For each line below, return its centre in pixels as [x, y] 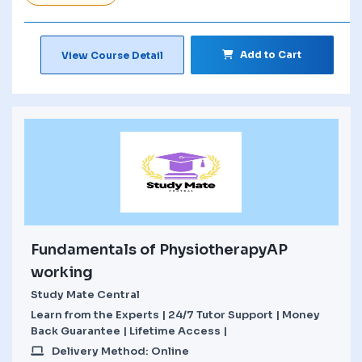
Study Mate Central [85, 294]
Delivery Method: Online [120, 351]
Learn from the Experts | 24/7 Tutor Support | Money [175, 314]
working [62, 272]
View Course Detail [112, 55]
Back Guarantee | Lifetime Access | [129, 330]
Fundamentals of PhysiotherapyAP [159, 249]
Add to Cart [271, 54]
